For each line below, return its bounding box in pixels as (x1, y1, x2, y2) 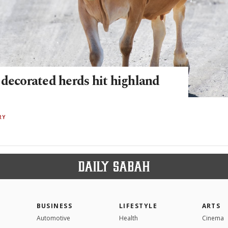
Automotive (36, 213, 70, 222)
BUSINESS (36, 201, 73, 210)
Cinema (202, 213, 224, 222)
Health (119, 213, 138, 222)
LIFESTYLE (119, 201, 157, 210)
